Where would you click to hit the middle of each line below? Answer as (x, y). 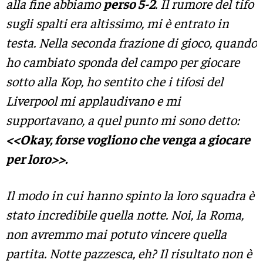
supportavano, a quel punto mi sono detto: (123, 120)
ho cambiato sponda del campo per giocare (123, 62)
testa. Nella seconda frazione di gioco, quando (131, 43)
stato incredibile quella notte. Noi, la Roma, (125, 214)
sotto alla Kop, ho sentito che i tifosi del (114, 81)
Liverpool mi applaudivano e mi (93, 101)
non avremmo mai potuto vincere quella (116, 233)
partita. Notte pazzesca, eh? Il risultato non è (129, 253)
